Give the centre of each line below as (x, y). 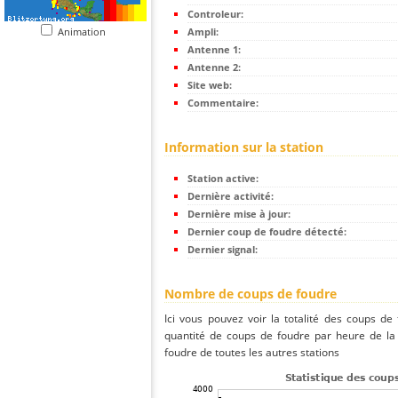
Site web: (210, 85)
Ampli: (203, 32)
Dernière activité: (231, 196)
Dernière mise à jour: (239, 214)
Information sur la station (244, 147)
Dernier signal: (223, 250)
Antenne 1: (214, 50)
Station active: (223, 179)
